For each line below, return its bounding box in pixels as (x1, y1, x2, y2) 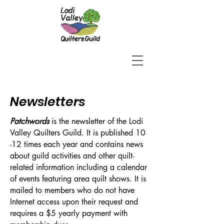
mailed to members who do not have (10, 185, 134, 195)
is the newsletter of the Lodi (49, 116, 143, 126)
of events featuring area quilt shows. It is (10, 173, 146, 184)
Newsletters (10, 93, 85, 110)
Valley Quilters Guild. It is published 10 (10, 127, 145, 138)
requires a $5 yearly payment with (10, 208, 127, 218)
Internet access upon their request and (10, 196, 138, 207)
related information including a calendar (10, 162, 147, 172)
